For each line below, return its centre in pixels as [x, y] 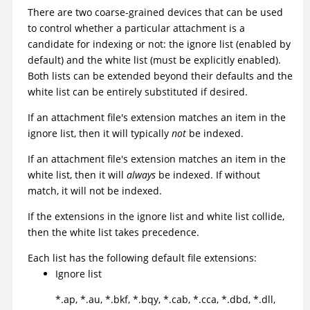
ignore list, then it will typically [100, 133]
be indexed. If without [208, 174]
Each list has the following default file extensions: [142, 257]
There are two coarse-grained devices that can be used [155, 12]
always [141, 174]
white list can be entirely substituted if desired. [138, 91]
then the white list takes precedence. [113, 232]
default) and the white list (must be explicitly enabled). [154, 60]
